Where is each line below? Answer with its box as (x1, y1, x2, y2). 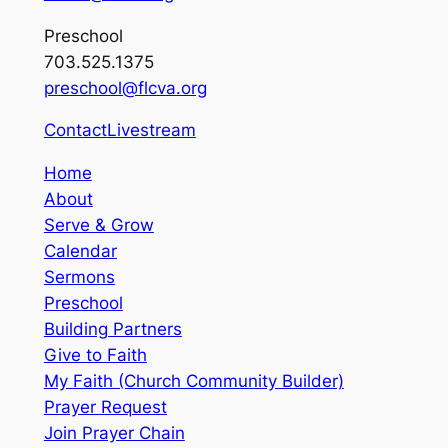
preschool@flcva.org (43, 77, 207, 98)
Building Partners (43, 319, 182, 340)
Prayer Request (43, 397, 167, 418)
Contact (43, 120, 107, 141)
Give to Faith (43, 345, 147, 366)
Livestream (106, 120, 196, 141)
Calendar (43, 241, 117, 262)
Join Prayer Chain (43, 423, 185, 444)
